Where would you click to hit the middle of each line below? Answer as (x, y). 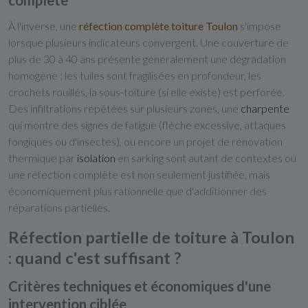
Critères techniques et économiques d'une (140, 286)
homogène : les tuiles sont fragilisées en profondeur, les (135, 75)
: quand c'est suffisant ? (95, 258)
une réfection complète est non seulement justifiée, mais (139, 174)
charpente (265, 108)
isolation (96, 158)
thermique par (43, 158)
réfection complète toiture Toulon (158, 26)
